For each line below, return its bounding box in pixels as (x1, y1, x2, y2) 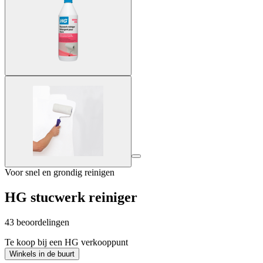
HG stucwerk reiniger (5, 189, 137, 205)
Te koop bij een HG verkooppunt (5, 237, 128, 247)
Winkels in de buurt (9, 249, 75, 258)
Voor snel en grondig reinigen (5, 167, 114, 177)
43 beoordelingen (5, 217, 69, 227)
